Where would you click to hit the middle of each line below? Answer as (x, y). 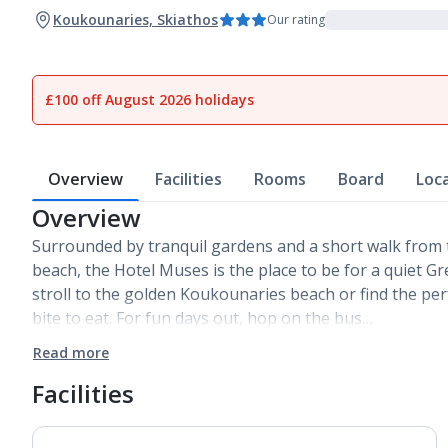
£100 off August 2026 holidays (149, 99)
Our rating (296, 19)
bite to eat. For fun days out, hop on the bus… (202, 318)
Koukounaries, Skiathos (135, 19)
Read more (71, 352)
